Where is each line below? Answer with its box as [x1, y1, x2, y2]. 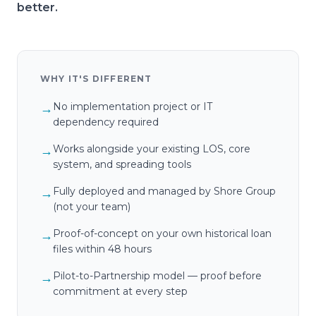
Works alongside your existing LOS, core [53, 142, 250, 155]
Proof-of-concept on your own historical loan [53, 227, 272, 240]
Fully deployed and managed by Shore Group [53, 185, 276, 197]
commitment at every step [53, 285, 188, 298]
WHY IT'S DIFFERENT [40, 73, 152, 84]
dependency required [53, 116, 159, 128]
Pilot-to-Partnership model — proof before [53, 269, 262, 282]
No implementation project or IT [53, 100, 212, 113]
